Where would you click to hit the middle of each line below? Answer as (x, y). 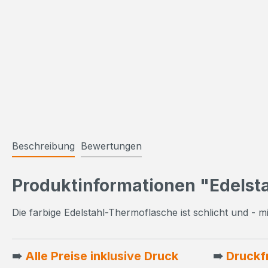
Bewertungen (111, 146)
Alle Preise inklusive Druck (102, 256)
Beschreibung (43, 146)
